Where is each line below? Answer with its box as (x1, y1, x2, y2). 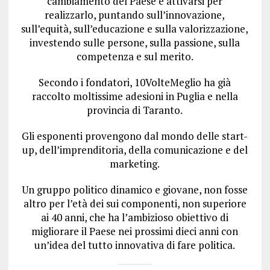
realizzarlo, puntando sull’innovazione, (45, 7, 225, 22)
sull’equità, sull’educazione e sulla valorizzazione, (21, 21, 249, 36)
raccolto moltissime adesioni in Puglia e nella (31, 89, 238, 103)
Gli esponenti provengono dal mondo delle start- (22, 128, 248, 143)
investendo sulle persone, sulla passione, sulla (30, 35, 240, 49)
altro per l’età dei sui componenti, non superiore (23, 196, 246, 210)
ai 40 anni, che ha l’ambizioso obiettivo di (41, 210, 229, 224)
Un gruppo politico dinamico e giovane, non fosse (22, 182, 248, 196)
